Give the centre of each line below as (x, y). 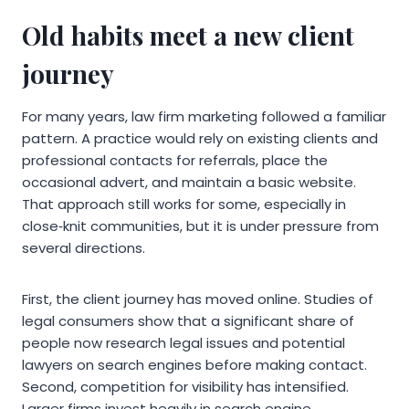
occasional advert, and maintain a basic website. (189, 183)
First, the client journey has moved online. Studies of (198, 299)
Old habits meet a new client (188, 36)
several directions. (84, 248)
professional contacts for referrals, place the (175, 161)
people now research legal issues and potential (184, 343)
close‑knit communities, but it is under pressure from (200, 226)
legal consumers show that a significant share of (188, 321)
